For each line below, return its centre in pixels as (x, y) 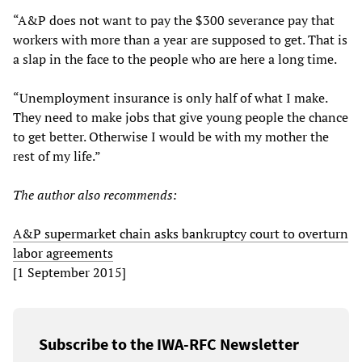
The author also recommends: (95, 194)
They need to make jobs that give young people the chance (181, 117)
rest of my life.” (57, 156)
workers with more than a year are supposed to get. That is (180, 39)
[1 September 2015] (69, 272)
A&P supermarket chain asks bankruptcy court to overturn (181, 233)
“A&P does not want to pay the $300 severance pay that (174, 20)
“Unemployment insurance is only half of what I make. (170, 97)
